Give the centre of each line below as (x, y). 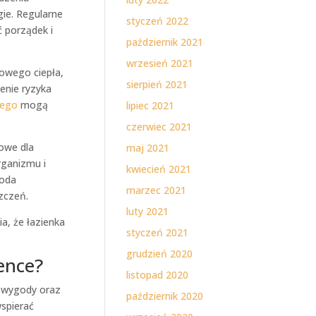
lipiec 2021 (151, 105)
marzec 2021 (157, 190)
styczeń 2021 (158, 232)
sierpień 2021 (157, 84)
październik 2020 (165, 296)
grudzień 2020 (160, 254)
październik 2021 (165, 42)
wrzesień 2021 (160, 63)
